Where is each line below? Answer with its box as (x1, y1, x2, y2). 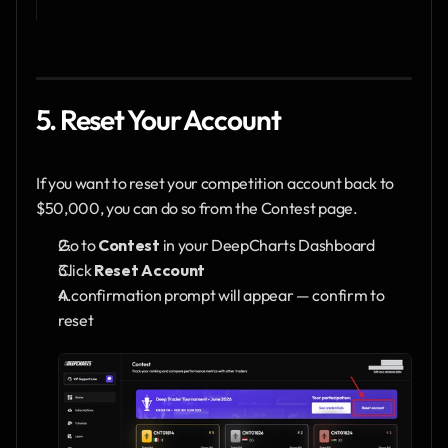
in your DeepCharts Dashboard (159, 234, 375, 255)
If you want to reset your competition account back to (36, 172, 395, 193)
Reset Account (94, 259, 205, 280)
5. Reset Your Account (36, 101, 281, 137)
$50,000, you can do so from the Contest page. (36, 197, 358, 218)
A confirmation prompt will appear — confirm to (58, 284, 385, 305)
